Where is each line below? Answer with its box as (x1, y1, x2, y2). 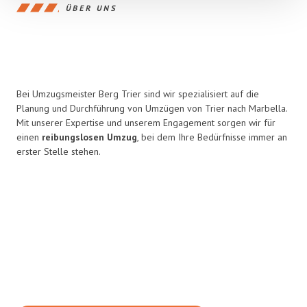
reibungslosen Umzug (42, 131, 137, 143)
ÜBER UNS (66, 2, 117, 13)
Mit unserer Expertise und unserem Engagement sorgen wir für (16, 116, 275, 129)
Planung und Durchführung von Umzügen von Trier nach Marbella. (16, 102, 287, 114)
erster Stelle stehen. (16, 145, 101, 158)
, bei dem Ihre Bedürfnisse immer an (137, 131, 287, 143)
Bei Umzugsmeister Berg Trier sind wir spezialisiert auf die (16, 88, 259, 100)
